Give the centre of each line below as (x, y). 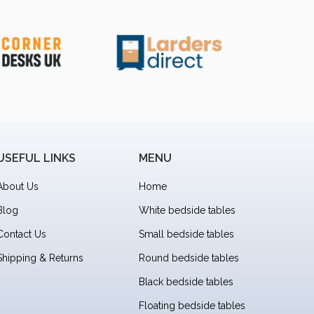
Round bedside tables (189, 258)
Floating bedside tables (192, 305)
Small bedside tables (187, 234)
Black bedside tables (186, 281)
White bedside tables (187, 210)
